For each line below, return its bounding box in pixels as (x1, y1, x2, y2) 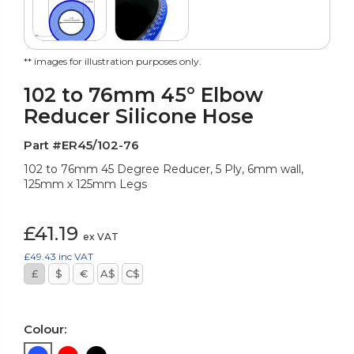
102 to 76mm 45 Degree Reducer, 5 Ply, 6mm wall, (24, 161, 303, 176)
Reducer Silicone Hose (24, 104, 254, 128)
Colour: (24, 321, 66, 337)
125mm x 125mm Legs (24, 176, 147, 191)
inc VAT (58, 250, 93, 262)
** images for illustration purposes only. (24, 55, 201, 67)
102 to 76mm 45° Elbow (24, 82, 263, 107)
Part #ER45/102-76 (24, 137, 139, 153)
